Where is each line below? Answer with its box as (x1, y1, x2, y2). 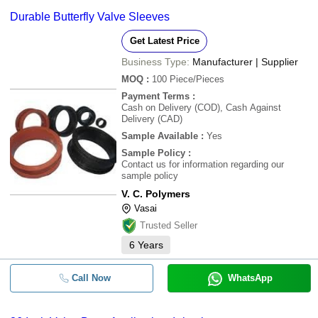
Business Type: (121, 56, 190, 67)
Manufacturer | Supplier (192, 56, 298, 67)
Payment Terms (121, 91, 190, 102)
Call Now (71, 273, 111, 283)
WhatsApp (227, 273, 273, 283)
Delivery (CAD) (121, 114, 182, 124)
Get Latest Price (129, 35, 199, 46)
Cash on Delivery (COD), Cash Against (121, 102, 281, 113)
